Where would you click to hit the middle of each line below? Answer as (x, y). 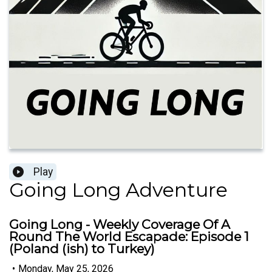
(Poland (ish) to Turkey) (82, 249)
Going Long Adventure (118, 190)
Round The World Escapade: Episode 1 (129, 237)
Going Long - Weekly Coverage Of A (120, 225)
